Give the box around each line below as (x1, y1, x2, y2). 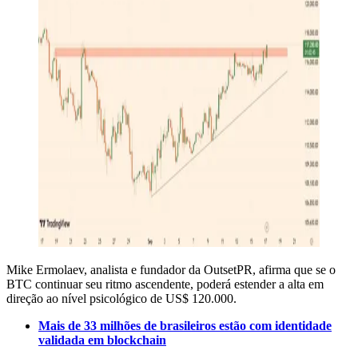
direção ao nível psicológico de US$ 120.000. (6, 292, 237, 306)
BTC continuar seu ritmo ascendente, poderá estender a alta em (6, 277, 324, 292)
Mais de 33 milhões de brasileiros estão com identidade (38, 319, 332, 333)
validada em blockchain (38, 333, 166, 348)
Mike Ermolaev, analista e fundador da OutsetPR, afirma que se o (6, 263, 336, 277)
